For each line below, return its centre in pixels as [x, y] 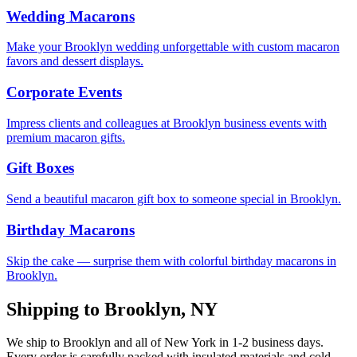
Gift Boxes [40, 168]
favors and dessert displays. [75, 61]
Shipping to [55, 309]
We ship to [35, 343]
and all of [137, 343]
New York [190, 343]
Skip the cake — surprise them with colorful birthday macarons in [171, 261]
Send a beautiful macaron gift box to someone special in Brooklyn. [174, 199]
